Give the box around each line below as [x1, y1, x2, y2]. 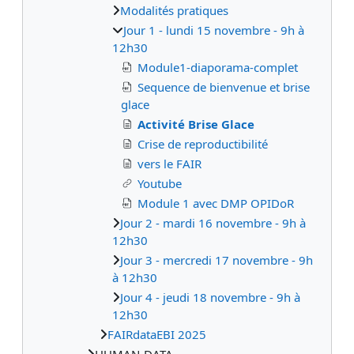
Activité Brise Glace [137, 116, 254, 133]
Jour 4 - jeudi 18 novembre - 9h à [120, 289, 300, 306]
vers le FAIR [137, 156, 201, 172]
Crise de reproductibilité [137, 136, 268, 153]
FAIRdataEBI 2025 [107, 326, 206, 343]
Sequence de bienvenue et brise [137, 79, 310, 96]
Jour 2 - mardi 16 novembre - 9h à [120, 215, 306, 232]
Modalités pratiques [120, 2, 228, 19]
